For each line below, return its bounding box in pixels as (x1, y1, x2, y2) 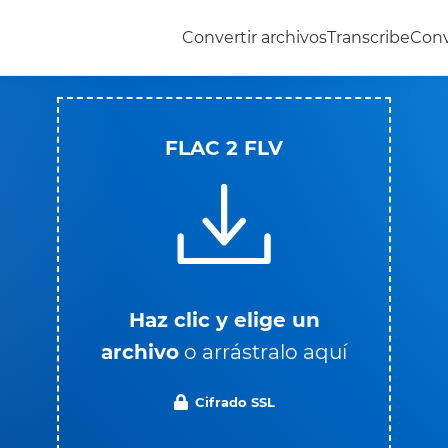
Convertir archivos (182, 28, 327, 47)
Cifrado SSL (195, 393, 275, 410)
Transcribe (327, 28, 410, 47)
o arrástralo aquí (184, 339, 347, 364)
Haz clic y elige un (128, 307, 320, 332)
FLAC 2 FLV (165, 135, 283, 160)
